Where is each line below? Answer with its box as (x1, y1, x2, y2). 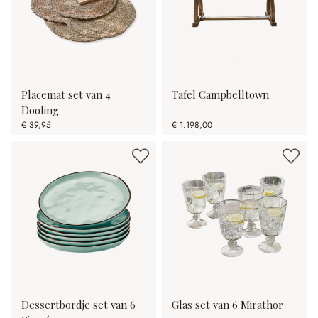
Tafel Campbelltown (172, 87, 269, 102)
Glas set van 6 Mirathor (172, 297, 283, 312)
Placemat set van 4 (21, 87, 111, 102)
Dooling (21, 103, 59, 118)
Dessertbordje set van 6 (21, 297, 136, 312)
